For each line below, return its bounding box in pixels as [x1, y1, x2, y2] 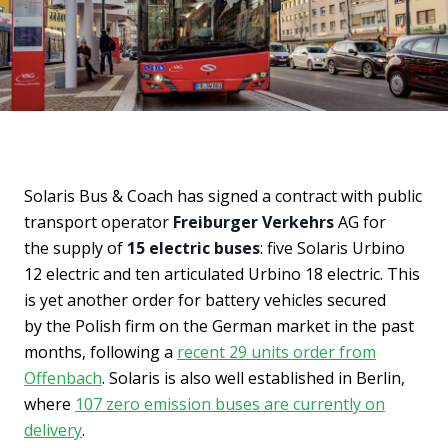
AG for [334, 211, 386, 234]
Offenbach [24, 367, 102, 390]
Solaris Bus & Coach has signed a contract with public [24, 185, 422, 208]
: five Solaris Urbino [260, 237, 405, 260]
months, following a [24, 341, 177, 364]
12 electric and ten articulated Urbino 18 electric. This [24, 263, 420, 286]
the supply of [24, 237, 127, 260]
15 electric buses [127, 237, 260, 260]
